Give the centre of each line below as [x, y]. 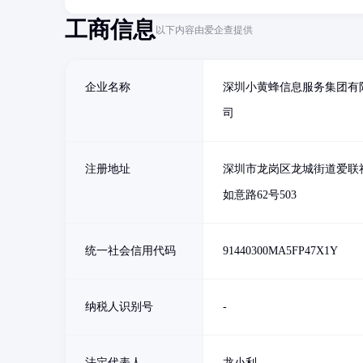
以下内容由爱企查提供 [204, 30]
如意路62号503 [260, 195]
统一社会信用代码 [130, 251]
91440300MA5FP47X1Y [280, 251]
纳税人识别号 [119, 307]
